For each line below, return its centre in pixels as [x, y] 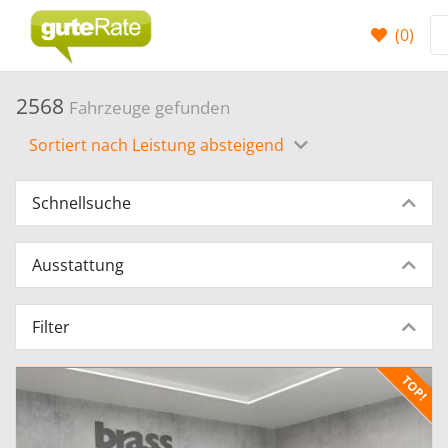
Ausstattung [78, 265]
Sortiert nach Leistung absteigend [158, 145]
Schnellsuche [81, 203]
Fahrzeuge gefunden [149, 107]
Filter [51, 327]
